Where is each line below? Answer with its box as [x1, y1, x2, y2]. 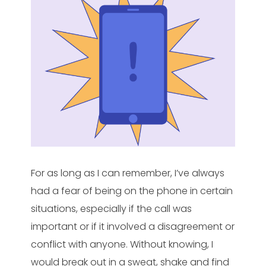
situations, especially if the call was [30, 202, 192, 216]
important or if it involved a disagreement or [30, 220, 235, 234]
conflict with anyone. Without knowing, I [30, 237, 213, 252]
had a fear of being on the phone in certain [30, 184, 233, 198]
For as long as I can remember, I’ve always [30, 166, 224, 180]
